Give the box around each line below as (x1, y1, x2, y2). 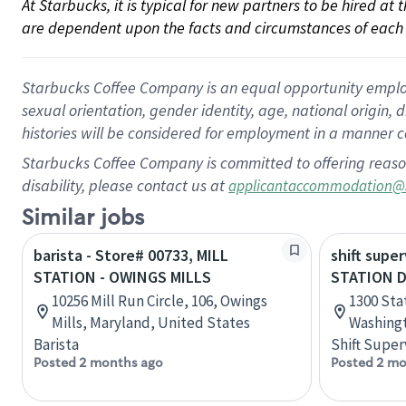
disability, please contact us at (22, 175, 228, 196)
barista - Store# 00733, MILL (34, 245, 228, 266)
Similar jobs (22, 204, 144, 232)
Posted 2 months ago (34, 354, 163, 371)
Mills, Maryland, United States (52, 313, 250, 333)
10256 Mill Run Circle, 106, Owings (52, 291, 267, 311)
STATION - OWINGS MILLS (34, 266, 211, 287)
